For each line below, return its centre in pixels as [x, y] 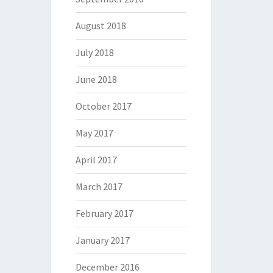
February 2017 [104, 213]
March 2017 [99, 186]
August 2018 [101, 26]
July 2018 [94, 52]
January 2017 [102, 240]
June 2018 [96, 79]
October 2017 [103, 106]
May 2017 [94, 133]
